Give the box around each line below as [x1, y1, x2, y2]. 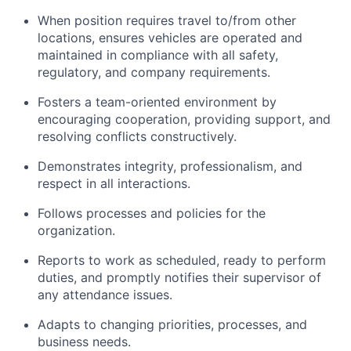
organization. [38, 223, 115, 239]
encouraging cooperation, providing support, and [38, 111, 331, 128]
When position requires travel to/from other [38, 13, 296, 29]
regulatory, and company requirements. [38, 64, 270, 81]
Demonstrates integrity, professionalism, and [38, 158, 302, 175]
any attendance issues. [38, 287, 172, 303]
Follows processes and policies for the [38, 205, 266, 222]
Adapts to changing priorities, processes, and [38, 317, 307, 333]
